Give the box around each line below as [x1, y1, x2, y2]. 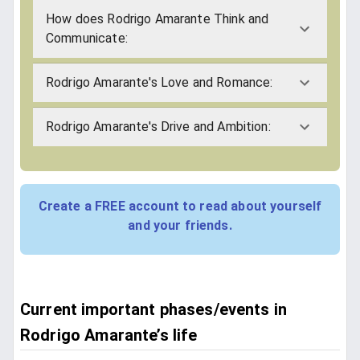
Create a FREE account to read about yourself [38, 198, 322, 215]
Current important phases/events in [20, 300, 288, 320]
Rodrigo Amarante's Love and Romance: [46, 75, 273, 91]
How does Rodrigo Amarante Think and [46, 11, 269, 27]
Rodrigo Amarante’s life [20, 325, 198, 346]
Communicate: [46, 31, 128, 47]
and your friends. [128, 218, 232, 234]
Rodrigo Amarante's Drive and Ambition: [46, 119, 271, 135]
